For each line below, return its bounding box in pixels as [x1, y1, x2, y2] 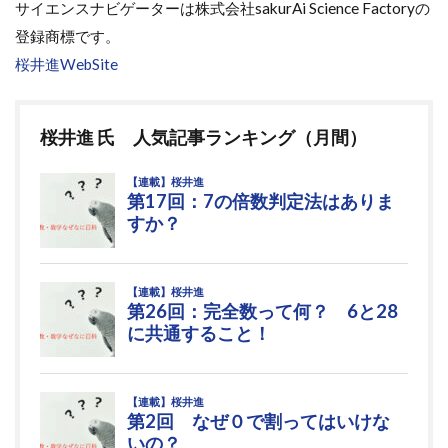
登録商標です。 [15, 26, 120, 45]
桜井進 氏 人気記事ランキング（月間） [40, 126, 367, 148]
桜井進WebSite [15, 54, 118, 73]
